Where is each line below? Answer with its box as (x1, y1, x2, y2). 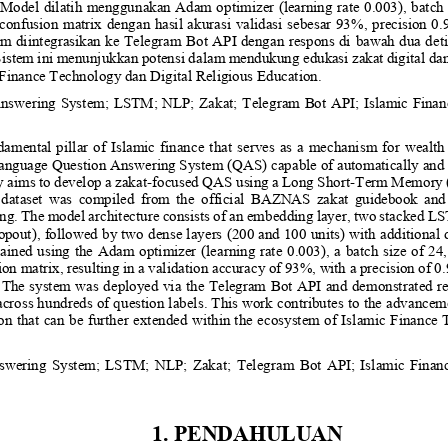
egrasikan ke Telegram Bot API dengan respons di (43, 31, 350, 49)
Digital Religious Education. (150, 66, 322, 84)
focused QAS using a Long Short (152, 172, 350, 190)
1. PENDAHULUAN (152, 419, 343, 445)
